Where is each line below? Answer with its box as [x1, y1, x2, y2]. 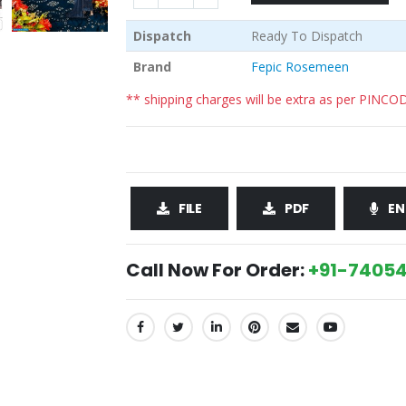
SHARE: [125, 324, 169, 342]
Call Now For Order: [126, 257, 308, 284]
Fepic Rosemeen [250, 58, 349, 76]
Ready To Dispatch [250, 27, 362, 45]
